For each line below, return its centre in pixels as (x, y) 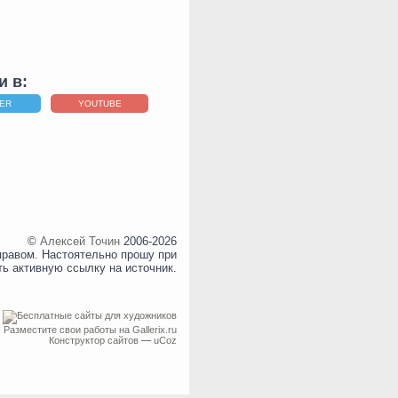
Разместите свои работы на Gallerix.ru (91, 329)
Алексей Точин (80, 242)
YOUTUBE (99, 104)
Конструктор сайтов (94, 340)
